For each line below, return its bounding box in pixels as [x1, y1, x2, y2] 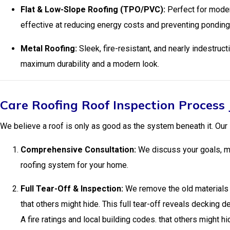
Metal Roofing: [21, 44, 77, 53]
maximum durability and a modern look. [21, 59, 159, 69]
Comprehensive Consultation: [21, 145, 136, 155]
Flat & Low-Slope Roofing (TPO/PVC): [21, 5, 165, 14]
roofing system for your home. [21, 160, 128, 170]
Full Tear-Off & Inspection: [21, 184, 123, 194]
